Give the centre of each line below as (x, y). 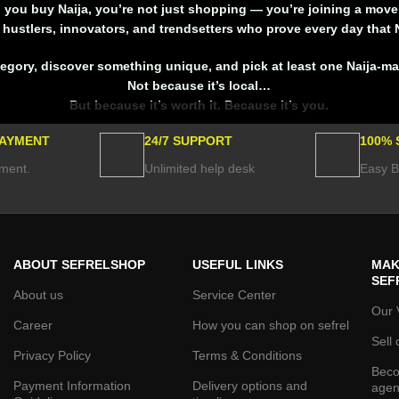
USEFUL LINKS (238, 265)
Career (33, 325)
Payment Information (72, 386)
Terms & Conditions (248, 355)
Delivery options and (250, 386)
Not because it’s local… (199, 85)
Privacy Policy (52, 355)
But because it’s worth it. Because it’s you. (199, 105)
